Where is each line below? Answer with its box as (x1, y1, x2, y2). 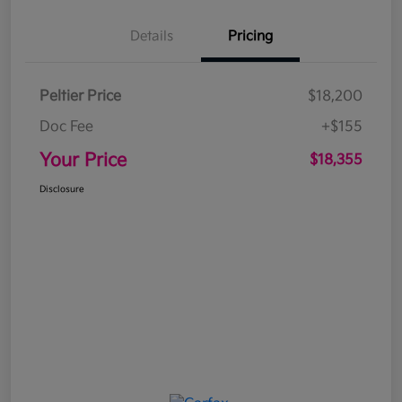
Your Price (39, 149, 127, 171)
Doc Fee (39, 118, 93, 135)
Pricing (228, 27, 273, 45)
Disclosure (39, 183, 84, 195)
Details (130, 27, 173, 45)
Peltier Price (39, 87, 121, 105)
